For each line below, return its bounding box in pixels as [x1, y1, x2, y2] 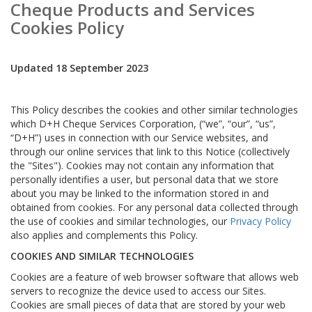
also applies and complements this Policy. [10, 228, 198, 242]
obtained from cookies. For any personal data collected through [10, 201, 298, 214]
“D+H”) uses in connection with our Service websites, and [10, 131, 268, 144]
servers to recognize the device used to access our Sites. [10, 284, 266, 297]
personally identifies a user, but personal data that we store [10, 173, 279, 186]
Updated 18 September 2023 [10, 61, 148, 75]
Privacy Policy [230, 214, 291, 228]
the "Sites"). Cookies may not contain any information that [10, 159, 274, 172]
